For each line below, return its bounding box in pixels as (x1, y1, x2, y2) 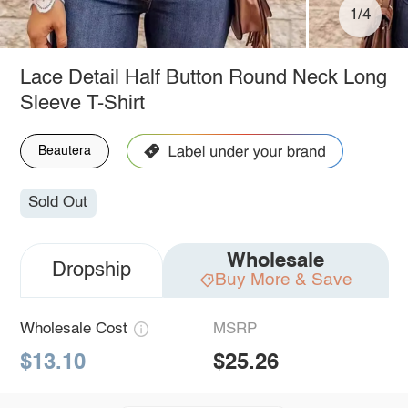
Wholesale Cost (19, 321, 127, 338)
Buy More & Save (214, 271, 352, 290)
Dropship (51, 260, 131, 281)
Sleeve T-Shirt (19, 93, 145, 114)
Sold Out (28, 195, 88, 211)
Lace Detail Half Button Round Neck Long (19, 67, 387, 88)
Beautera (37, 144, 91, 158)
